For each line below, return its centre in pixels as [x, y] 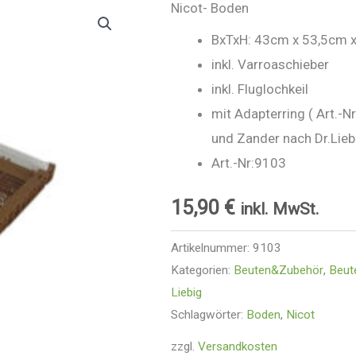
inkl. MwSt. [279, 209]
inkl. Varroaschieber [270, 64]
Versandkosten [237, 347]
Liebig [186, 293]
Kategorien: [202, 271]
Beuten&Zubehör [278, 271]
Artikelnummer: [211, 248]
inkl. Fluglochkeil [259, 89]
